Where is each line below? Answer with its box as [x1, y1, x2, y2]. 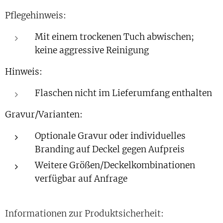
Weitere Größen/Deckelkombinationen [35, 160, 195, 171]
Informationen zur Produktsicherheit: [5, 208, 164, 219]
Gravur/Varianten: [5, 109, 83, 120]
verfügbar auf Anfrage [35, 173, 127, 184]
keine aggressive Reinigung [35, 45, 149, 56]
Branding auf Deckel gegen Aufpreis [35, 144, 185, 155]
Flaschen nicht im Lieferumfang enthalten [35, 88, 212, 99]
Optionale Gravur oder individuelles [35, 130, 186, 141]
